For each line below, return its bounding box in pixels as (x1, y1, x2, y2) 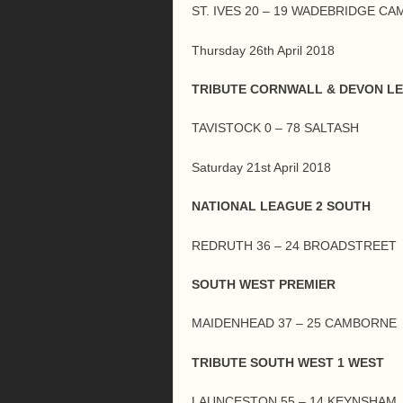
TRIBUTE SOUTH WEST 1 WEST (192, 354, 384, 370)
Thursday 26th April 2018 (192, 42, 335, 58)
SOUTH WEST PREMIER (192, 276, 336, 291)
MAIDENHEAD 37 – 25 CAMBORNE (192, 316, 397, 331)
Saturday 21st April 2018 (192, 159, 331, 175)
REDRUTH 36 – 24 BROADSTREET (192, 237, 397, 253)
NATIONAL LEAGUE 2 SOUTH (192, 199, 371, 214)
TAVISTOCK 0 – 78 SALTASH (192, 121, 359, 136)
